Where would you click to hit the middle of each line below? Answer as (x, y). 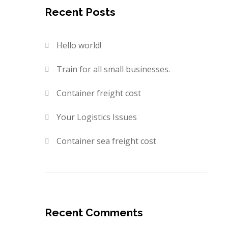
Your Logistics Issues (97, 117)
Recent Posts (80, 12)
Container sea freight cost (107, 141)
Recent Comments (94, 213)
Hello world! (79, 46)
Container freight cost (99, 93)
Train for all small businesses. (113, 69)
